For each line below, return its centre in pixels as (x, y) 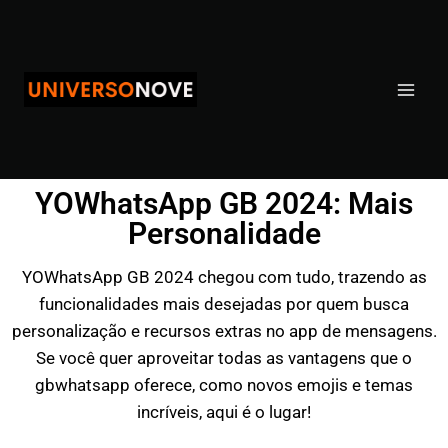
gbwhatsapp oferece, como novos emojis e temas (224, 385)
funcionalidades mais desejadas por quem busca (224, 304)
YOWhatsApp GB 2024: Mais (224, 203)
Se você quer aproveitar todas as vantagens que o (224, 358)
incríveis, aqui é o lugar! (224, 412)
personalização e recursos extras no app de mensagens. (224, 331)
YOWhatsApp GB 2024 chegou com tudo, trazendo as (224, 277)
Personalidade (224, 233)
